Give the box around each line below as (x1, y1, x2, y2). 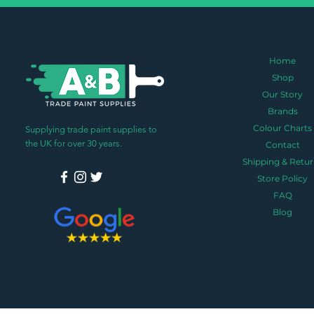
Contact (265, 139, 300, 150)
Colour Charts (253, 122, 313, 133)
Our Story (262, 88, 303, 100)
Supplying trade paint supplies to (25, 123, 158, 135)
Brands (267, 105, 298, 116)
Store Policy (257, 172, 308, 184)
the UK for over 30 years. (25, 137, 123, 149)
